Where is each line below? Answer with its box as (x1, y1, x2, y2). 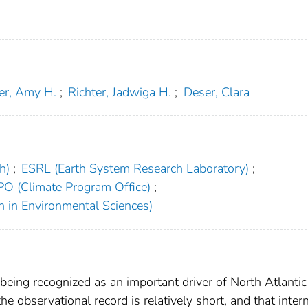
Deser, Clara (183, 83, 250, 100)
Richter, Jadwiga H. (68, 83, 172, 100)
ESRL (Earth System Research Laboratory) (21, 159, 250, 177)
